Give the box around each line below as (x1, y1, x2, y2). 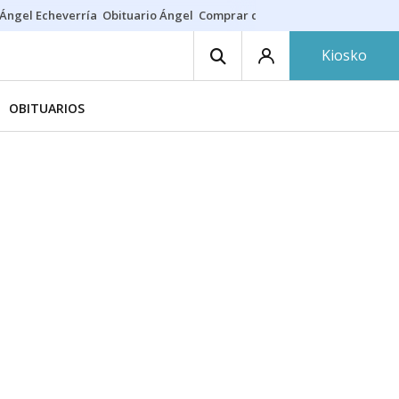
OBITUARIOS (9, 100, 85, 117)
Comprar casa (199, 7, 277, 23)
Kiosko (322, 45, 367, 65)
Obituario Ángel (102, 7, 193, 23)
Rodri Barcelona (282, 7, 374, 23)
